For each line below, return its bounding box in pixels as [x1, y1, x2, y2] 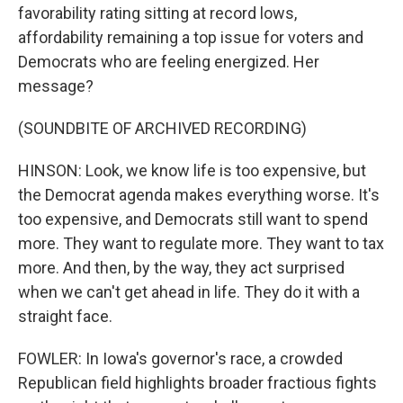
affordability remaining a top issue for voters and [18, 28, 363, 47]
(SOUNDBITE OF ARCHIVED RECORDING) [18, 119, 307, 138]
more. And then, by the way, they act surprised [18, 258, 345, 277]
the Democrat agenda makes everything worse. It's [18, 185, 380, 204]
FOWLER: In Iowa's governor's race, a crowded [18, 349, 343, 368]
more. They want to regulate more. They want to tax [18, 234, 384, 253]
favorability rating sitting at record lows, [18, 4, 297, 22]
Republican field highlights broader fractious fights [18, 373, 377, 392]
